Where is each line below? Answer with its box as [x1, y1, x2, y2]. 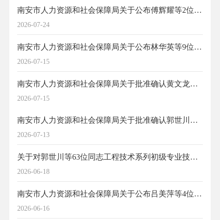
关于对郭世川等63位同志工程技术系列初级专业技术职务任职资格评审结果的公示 [17, 153, 190, 162]
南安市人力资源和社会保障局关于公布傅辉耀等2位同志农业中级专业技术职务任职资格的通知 [17, 6, 194, 15]
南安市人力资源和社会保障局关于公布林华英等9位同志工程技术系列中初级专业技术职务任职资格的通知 [17, 43, 194, 52]
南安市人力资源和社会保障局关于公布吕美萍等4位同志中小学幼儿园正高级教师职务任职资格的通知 [17, 190, 194, 198]
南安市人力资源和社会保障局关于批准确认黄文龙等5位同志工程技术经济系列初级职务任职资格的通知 [17, 80, 190, 88]
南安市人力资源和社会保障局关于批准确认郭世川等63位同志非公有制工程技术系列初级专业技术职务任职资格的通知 [17, 116, 190, 125]
